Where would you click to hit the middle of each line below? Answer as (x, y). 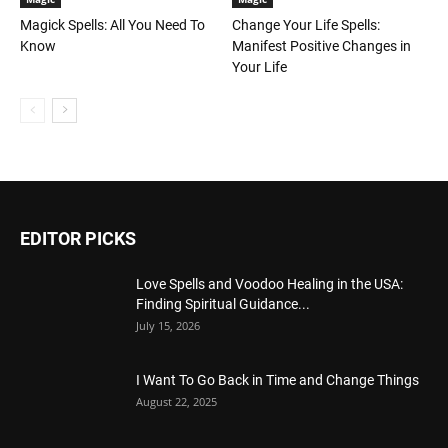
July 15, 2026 (168, 325)
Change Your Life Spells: (305, 24)
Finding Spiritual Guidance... (223, 303)
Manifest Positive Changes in (321, 45)
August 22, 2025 (176, 401)
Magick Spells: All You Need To (112, 24)
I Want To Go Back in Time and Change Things (277, 379)
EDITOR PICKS (78, 238)
